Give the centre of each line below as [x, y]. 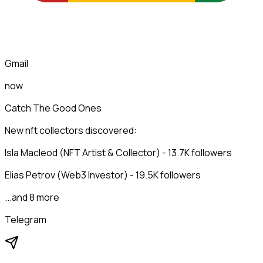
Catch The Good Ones [53, 108]
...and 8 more [32, 198]
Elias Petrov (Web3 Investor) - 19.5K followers [103, 175]
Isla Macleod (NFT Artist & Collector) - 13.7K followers [118, 153]
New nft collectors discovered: [71, 131]
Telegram [26, 220]
